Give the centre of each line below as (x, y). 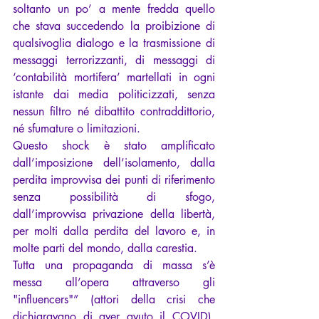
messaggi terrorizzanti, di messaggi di (114, 61)
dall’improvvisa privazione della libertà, (114, 214)
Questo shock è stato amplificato (114, 146)
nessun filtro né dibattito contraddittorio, (114, 112)
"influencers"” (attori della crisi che (114, 300)
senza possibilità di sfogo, (114, 197)
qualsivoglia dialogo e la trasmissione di (114, 43)
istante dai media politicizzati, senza (114, 95)
